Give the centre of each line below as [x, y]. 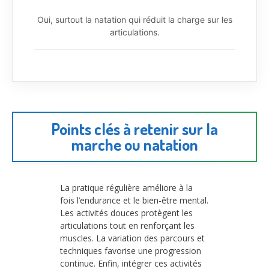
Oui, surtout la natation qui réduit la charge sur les [134, 19]
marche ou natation [134, 144]
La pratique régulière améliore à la [126, 187]
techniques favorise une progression [131, 250]
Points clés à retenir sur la [134, 128]
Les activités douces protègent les [126, 213]
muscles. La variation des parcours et [132, 238]
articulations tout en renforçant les [127, 225]
